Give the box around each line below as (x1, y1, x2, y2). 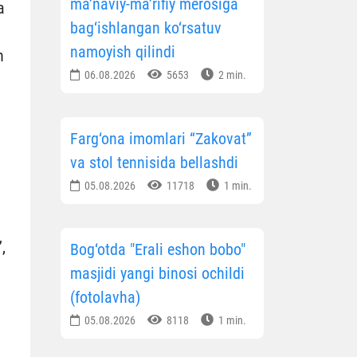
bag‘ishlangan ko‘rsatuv (70, 18, 222, 38)
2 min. (216, 69, 246, 82)
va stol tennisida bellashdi (70, 153, 238, 173)
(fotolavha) (70, 288, 140, 308)
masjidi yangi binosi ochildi (70, 264, 245, 284)
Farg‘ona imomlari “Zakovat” (70, 129, 252, 149)
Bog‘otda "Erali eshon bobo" (70, 240, 245, 260)
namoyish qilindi (70, 42, 175, 62)
